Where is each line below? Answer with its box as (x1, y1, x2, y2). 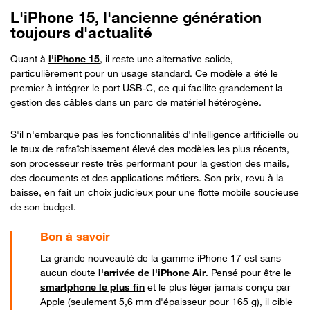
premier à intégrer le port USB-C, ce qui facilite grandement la (10, 81, 283, 93)
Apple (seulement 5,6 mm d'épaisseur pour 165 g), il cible (40, 295, 293, 307)
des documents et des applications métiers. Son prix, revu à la (10, 171, 284, 183)
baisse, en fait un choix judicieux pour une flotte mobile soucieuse (10, 185, 299, 198)
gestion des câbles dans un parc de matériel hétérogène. (10, 95, 262, 108)
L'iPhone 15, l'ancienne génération (10, 8, 262, 26)
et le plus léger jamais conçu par (145, 280, 291, 293)
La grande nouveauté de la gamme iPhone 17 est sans (40, 251, 282, 264)
